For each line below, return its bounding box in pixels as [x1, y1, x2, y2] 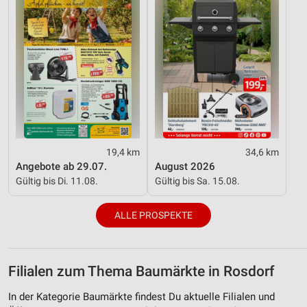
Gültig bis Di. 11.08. [16, 175, 98, 186]
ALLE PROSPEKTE [114, 209, 193, 221]
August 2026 [155, 160, 215, 173]
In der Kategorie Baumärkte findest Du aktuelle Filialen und [8, 291, 275, 304]
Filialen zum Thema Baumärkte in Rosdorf [8, 262, 274, 280]
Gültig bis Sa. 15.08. [155, 175, 240, 186]
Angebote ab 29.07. [16, 160, 107, 173]
